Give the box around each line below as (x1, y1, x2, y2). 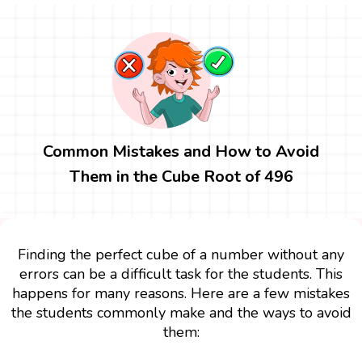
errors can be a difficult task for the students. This (19, 263, 343, 284)
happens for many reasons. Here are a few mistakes (12, 283, 350, 303)
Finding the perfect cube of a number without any (18, 244, 344, 264)
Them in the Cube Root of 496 (69, 165, 293, 187)
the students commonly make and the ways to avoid (11, 302, 351, 322)
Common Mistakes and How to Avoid (43, 140, 319, 162)
